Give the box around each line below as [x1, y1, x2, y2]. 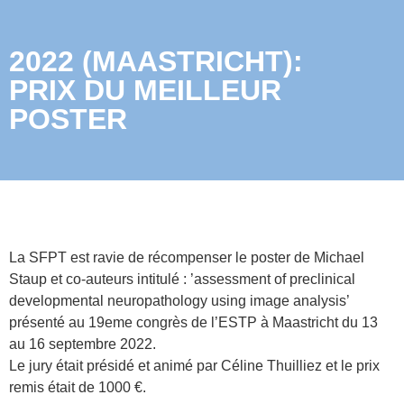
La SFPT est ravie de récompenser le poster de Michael [9, 250, 364, 265]
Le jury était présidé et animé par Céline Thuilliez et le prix [9, 358, 380, 373]
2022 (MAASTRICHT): [9, 45, 303, 78]
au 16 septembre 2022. [9, 336, 156, 352]
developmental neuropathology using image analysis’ [9, 293, 349, 308]
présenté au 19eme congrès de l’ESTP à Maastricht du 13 [9, 315, 378, 330]
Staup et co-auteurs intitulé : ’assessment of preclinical [9, 271, 355, 287]
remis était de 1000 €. [9, 380, 146, 395]
